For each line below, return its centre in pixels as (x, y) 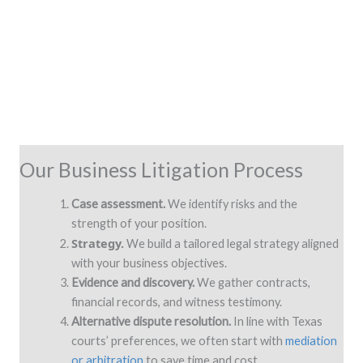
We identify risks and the (231, 203)
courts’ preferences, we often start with (177, 340)
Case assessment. (118, 203)
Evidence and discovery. (132, 282)
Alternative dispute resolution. (151, 321)
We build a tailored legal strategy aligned (231, 243)
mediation (311, 340)
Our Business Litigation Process (161, 169)
